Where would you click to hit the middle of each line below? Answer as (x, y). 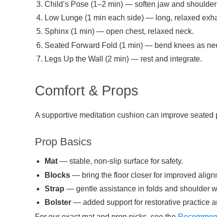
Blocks (57, 175)
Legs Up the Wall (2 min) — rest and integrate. (123, 59)
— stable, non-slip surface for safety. (120, 161)
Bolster (58, 202)
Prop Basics (63, 142)
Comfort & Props (87, 90)
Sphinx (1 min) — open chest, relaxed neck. (119, 31)
